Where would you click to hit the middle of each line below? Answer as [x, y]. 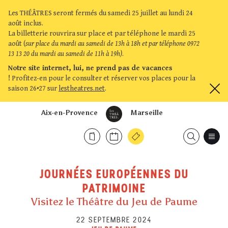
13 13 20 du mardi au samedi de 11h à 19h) [65, 54]
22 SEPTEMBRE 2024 [114, 220]
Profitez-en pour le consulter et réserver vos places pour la [103, 78]
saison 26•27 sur [33, 89]
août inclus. [26, 23]
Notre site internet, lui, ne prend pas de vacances [90, 68]
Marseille [147, 113]
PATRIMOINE [114, 188]
